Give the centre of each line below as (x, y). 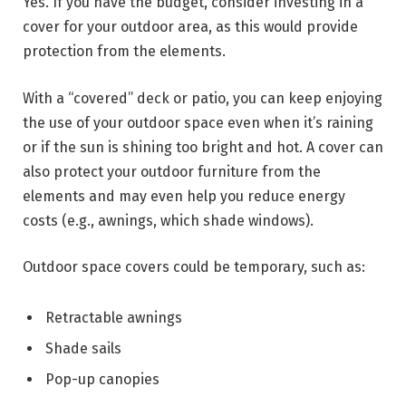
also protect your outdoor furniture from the (172, 171)
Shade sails (83, 349)
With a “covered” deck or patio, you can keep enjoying (203, 98)
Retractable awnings (114, 318)
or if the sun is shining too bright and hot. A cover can (203, 147)
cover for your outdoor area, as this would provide (190, 26)
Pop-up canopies (102, 380)
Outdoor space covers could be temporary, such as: (194, 267)
